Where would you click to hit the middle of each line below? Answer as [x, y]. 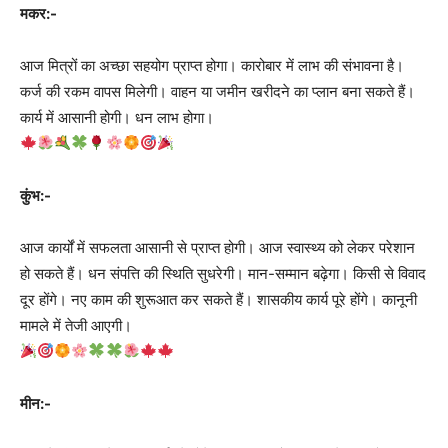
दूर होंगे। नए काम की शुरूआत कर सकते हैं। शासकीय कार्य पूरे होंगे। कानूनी [218, 299]
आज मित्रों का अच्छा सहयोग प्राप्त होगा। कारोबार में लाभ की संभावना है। [212, 65]
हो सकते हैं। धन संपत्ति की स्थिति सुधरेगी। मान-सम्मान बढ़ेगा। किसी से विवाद [223, 273]
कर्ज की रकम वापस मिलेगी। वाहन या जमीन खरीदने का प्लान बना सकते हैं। [217, 91]
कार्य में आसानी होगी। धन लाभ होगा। [117, 117]
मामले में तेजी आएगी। [76, 325]
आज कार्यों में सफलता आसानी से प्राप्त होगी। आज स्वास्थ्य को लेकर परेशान [217, 247]
